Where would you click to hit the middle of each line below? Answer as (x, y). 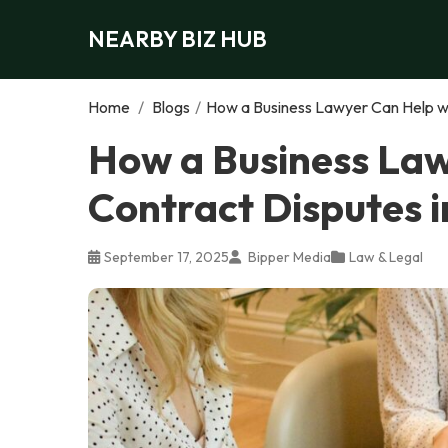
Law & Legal (386, 256)
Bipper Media (288, 256)
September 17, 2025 (166, 256)
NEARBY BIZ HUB (177, 38)
